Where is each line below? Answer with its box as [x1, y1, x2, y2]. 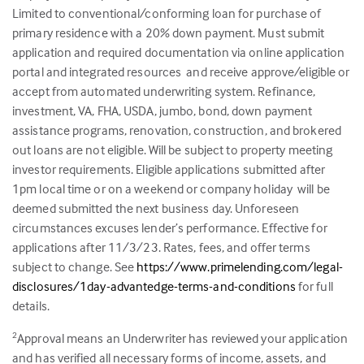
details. [12, 297, 50, 314]
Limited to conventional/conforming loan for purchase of [12, 4, 322, 21]
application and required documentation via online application [12, 43, 345, 60]
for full [295, 277, 333, 294]
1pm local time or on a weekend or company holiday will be [12, 180, 330, 197]
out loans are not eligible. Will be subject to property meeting [12, 141, 333, 158]
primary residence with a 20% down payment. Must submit [12, 24, 325, 41]
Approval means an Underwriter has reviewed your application [17, 329, 349, 346]
